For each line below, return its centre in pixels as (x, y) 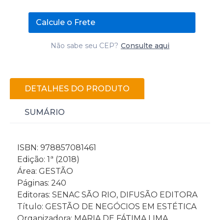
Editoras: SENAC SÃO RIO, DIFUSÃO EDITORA (107, 194)
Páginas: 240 (42, 183)
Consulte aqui (145, 45)
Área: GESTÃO (45, 171)
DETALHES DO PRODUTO (77, 88)
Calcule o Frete (66, 22)
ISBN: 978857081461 (57, 147)
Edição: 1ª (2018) (48, 159)
